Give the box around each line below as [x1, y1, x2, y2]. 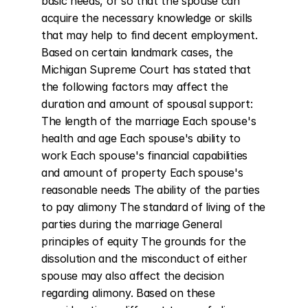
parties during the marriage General [41, 217, 222, 231]
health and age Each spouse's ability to [41, 131, 241, 145]
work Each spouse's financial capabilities [41, 148, 247, 162]
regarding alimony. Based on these [41, 286, 215, 300]
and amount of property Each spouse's [41, 166, 243, 179]
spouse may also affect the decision [41, 269, 224, 283]
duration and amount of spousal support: [41, 97, 253, 111]
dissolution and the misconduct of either [41, 252, 247, 265]
